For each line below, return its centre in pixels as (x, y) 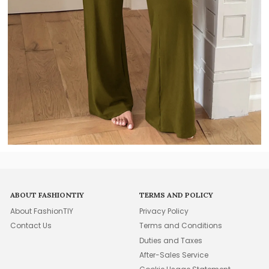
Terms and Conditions (181, 226)
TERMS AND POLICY (177, 195)
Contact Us (31, 226)
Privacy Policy (164, 211)
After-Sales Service (174, 255)
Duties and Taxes (171, 240)
